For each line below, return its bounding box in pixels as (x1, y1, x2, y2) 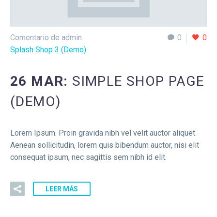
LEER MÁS (46, 185, 78, 193)
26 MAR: (10, 73, 73, 89)
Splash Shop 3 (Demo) (10, 45, 86, 54)
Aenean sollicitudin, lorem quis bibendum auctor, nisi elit (10, 140, 199, 150)
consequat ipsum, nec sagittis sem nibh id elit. (10, 153, 167, 162)
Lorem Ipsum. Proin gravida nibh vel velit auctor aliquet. (10, 128, 197, 138)
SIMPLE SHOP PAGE (72, 73, 204, 89)
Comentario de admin (10, 32, 82, 42)
